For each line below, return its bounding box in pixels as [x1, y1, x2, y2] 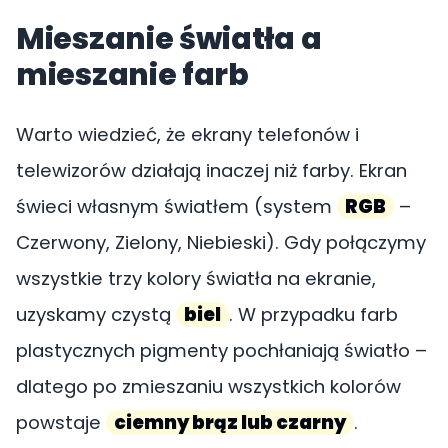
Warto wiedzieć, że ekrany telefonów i [16, 122, 359, 147]
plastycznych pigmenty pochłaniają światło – [16, 338, 427, 363]
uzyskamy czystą [16, 302, 176, 327]
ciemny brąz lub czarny [114, 410, 346, 435]
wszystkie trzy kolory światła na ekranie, [16, 266, 376, 291]
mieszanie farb [16, 54, 249, 96]
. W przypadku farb [229, 302, 398, 327]
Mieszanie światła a [16, 18, 322, 60]
